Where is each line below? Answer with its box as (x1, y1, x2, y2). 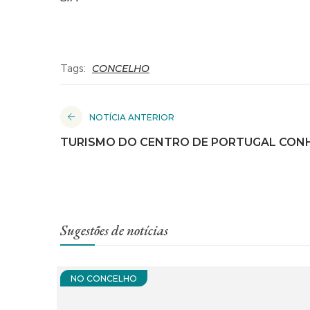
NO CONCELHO (71, 273, 137, 284)
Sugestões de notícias (60, 221, 168, 239)
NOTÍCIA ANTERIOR (89, 111, 174, 122)
